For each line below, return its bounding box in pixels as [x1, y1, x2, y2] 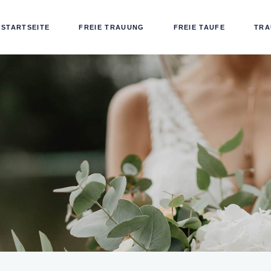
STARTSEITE [1, 23, 50, 31]
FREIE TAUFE [173, 23, 226, 31]
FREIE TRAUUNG [79, 23, 145, 31]
